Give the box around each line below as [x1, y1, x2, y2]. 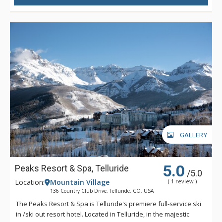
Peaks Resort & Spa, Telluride [15, 163, 129, 173]
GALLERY [180, 131, 207, 139]
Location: [15, 177, 45, 187]
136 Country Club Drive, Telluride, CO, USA [50, 187, 154, 194]
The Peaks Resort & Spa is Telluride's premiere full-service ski [16, 199, 201, 208]
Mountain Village [50, 177, 110, 187]
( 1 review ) [167, 177, 197, 185]
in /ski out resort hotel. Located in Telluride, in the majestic [16, 209, 189, 219]
